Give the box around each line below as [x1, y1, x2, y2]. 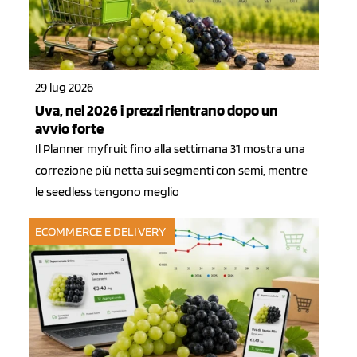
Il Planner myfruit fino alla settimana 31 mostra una [35, 141, 305, 157]
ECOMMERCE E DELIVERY [35, 224, 167, 240]
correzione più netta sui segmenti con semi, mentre [35, 163, 308, 178]
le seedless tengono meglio [35, 184, 179, 200]
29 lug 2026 [35, 80, 93, 96]
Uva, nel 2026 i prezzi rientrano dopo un [35, 101, 278, 120]
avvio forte [35, 120, 104, 139]
